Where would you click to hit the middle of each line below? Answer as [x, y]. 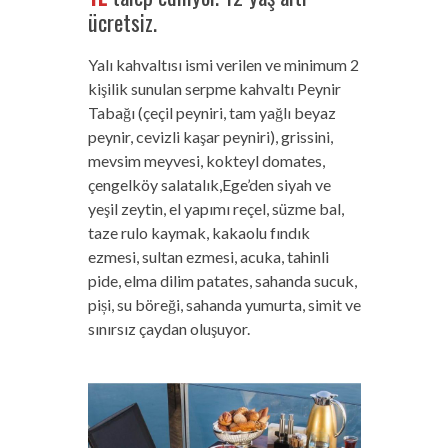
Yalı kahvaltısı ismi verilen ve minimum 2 [223, 65]
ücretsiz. [122, 22]
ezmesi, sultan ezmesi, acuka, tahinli [208, 257]
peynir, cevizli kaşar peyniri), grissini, [210, 137]
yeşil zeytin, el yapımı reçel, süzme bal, [215, 209]
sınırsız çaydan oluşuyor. [168, 329]
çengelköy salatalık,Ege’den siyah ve [209, 185]
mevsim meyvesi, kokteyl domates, [206, 161]
